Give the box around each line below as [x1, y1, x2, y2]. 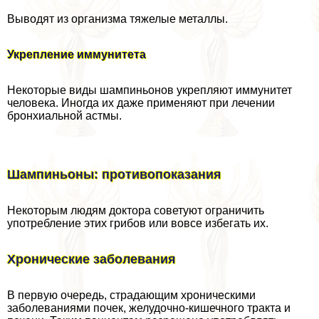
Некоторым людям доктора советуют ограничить [7, 204, 264, 217]
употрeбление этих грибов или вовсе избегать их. [7, 217, 268, 230]
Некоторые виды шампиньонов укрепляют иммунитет [7, 84, 292, 97]
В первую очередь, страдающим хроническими [7, 289, 256, 302]
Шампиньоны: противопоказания [7, 167, 221, 182]
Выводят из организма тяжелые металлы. [7, 13, 228, 26]
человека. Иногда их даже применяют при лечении [7, 97, 275, 110]
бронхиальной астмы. [7, 110, 122, 122]
